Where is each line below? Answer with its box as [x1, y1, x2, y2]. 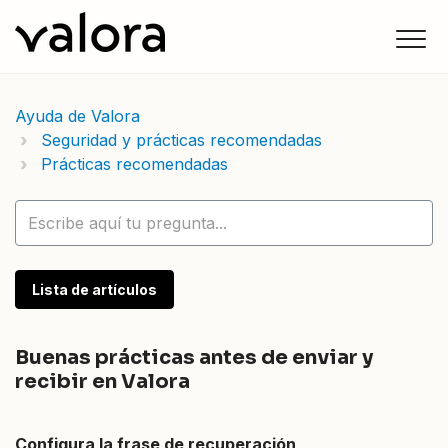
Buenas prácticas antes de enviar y [15, 345, 373, 371]
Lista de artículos [32, 281, 157, 298]
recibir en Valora [15, 369, 190, 395]
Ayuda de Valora [15, 106, 140, 126]
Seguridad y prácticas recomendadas [41, 130, 322, 150]
